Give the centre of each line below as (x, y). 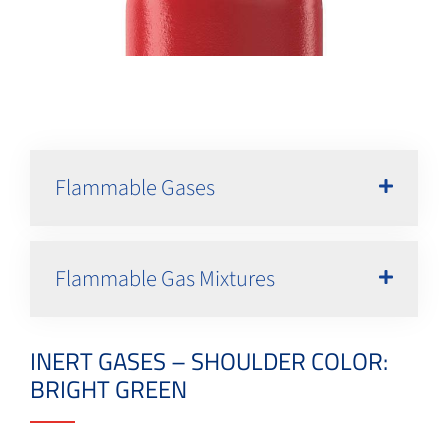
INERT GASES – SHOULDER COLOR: (209, 360)
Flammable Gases (135, 187)
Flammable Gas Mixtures (165, 278)
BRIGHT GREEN (108, 388)
